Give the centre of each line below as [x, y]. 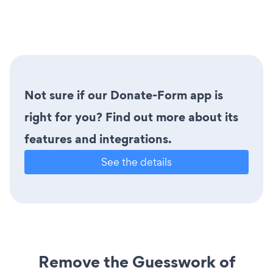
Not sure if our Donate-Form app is [124, 95]
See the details [136, 161]
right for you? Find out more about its [131, 117]
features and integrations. [98, 139]
